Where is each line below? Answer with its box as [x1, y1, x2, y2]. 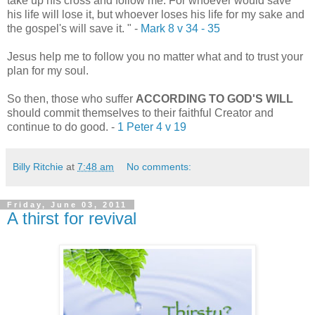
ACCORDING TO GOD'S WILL [136, 92, 293, 105]
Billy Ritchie [13, 160, 63, 172]
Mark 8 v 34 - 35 [141, 22, 220, 34]
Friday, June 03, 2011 [7, 200, 127, 209]
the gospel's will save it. [7, 22, 124, 34]
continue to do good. [7, 120, 108, 133]
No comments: [127, 160, 192, 172]
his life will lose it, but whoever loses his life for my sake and [7, 8, 304, 20]
